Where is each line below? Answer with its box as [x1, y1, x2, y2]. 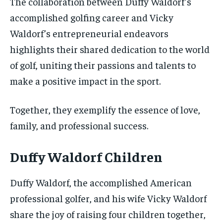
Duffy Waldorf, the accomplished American [10, 175, 192, 188]
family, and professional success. [10, 118, 148, 131]
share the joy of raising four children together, [10, 207, 206, 220]
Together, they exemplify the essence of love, [10, 103, 200, 115]
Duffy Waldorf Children [10, 147, 163, 165]
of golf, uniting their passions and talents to [10, 58, 196, 71]
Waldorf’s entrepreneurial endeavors [10, 26, 168, 39]
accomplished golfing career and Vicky [10, 10, 173, 23]
